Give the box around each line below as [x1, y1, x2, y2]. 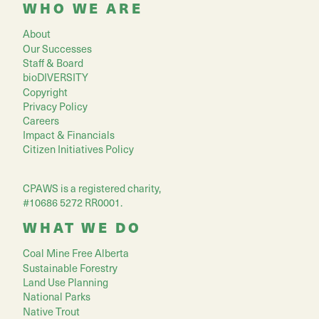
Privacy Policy [23, 98, 88, 115]
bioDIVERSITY [23, 69, 88, 85]
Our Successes [23, 40, 92, 56]
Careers [23, 113, 59, 129]
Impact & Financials [23, 127, 115, 143]
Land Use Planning [23, 273, 108, 290]
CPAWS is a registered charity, [23, 179, 161, 196]
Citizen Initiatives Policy [23, 141, 134, 157]
